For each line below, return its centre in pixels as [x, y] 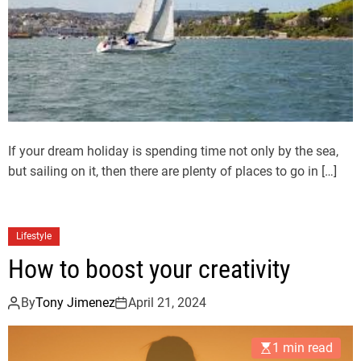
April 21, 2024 [167, 302]
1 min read [303, 347]
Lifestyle [34, 236]
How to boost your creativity [149, 269]
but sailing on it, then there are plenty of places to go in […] [172, 171]
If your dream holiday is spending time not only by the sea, [173, 151]
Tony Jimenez [75, 302]
